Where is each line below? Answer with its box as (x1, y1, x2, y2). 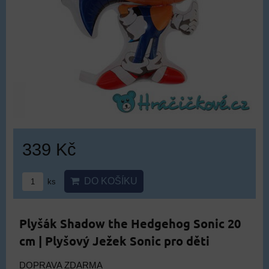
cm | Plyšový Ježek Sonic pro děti (19, 233, 210, 249)
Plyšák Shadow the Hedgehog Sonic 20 (19, 216, 241, 231)
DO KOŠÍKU (79, 176, 138, 186)
